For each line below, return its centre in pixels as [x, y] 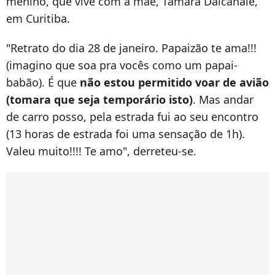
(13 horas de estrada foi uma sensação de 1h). [126, 134]
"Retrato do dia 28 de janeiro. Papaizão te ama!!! [131, 48]
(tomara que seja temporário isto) [99, 100]
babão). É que [43, 83]
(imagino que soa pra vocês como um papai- [122, 65]
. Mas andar [223, 100]
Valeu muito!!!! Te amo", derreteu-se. [101, 151]
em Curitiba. [38, 19]
